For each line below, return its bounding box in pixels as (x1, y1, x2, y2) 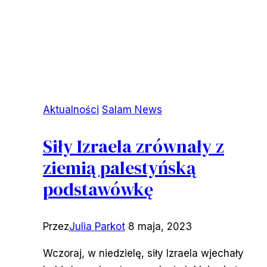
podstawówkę (43, 176, 153, 201)
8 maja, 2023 (128, 220, 192, 232)
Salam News (102, 103, 162, 116)
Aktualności (43, 103, 99, 116)
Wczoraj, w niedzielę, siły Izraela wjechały (43, 247, 244, 259)
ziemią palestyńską (43, 155, 196, 180)
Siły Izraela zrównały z (43, 133, 224, 159)
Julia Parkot (69, 220, 125, 232)
